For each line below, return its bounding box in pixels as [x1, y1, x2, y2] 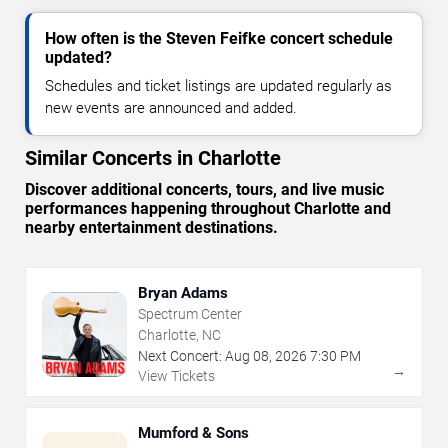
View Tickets [138, 368, 215, 385]
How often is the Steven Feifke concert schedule [45, 29, 393, 49]
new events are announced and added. [45, 99, 297, 118]
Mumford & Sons [138, 424, 249, 443]
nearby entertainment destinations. [25, 218, 278, 238]
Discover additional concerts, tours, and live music [25, 180, 384, 200]
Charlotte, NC [138, 327, 221, 344]
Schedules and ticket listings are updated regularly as [45, 77, 392, 96]
